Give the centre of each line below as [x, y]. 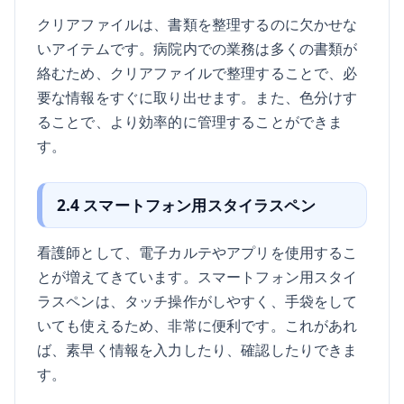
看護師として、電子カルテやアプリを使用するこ [197, 252]
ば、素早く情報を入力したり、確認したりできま [197, 349]
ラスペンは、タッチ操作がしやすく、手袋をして [197, 300]
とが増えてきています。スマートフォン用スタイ [197, 276]
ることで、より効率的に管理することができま [190, 121]
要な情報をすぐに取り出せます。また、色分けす [197, 97]
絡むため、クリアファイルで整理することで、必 [197, 73]
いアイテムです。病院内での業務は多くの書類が [197, 48]
